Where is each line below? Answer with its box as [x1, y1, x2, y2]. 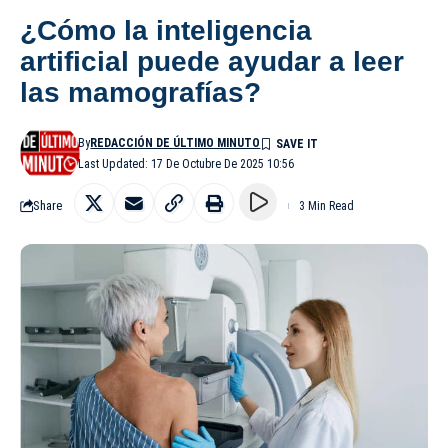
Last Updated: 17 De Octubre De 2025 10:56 [78, 156, 295, 171]
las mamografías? [20, 76, 261, 108]
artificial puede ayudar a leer [20, 45, 404, 77]
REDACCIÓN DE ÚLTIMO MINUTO [90, 135, 261, 150]
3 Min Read [299, 198, 354, 213]
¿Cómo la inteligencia [20, 14, 312, 46]
